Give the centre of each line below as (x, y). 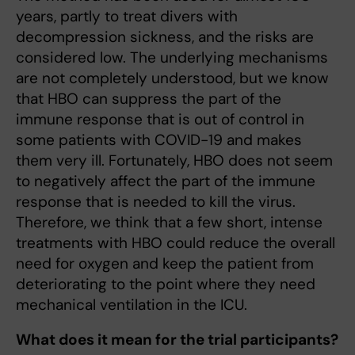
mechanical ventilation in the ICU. (132, 305)
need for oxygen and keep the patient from (165, 264)
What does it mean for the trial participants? (177, 340)
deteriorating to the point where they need (166, 284)
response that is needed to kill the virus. (156, 202)
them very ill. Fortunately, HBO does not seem (174, 161)
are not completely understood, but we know (172, 78)
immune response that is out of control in (160, 120)
